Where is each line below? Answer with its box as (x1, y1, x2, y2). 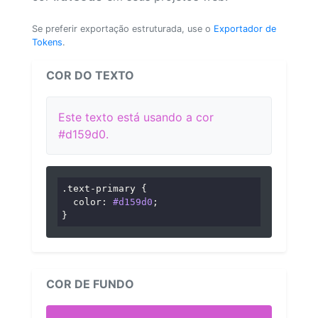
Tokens (32, 36, 62, 48)
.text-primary (62, 182, 136, 194)
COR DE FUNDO (46, 277, 134, 292)
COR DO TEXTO (46, 67, 134, 82)
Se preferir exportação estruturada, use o (32, 23, 214, 34)
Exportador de (214, 23, 276, 34)
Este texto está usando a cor (58, 109, 214, 124)
